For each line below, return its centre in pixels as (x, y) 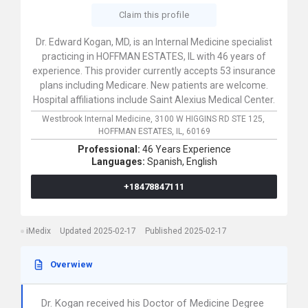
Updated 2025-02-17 (98, 231)
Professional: (110, 149)
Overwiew (71, 264)
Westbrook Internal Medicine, (98, 119)
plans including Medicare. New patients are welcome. (154, 85)
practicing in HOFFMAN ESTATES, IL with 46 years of (154, 56)
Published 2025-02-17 (186, 231)
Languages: (119, 162)
